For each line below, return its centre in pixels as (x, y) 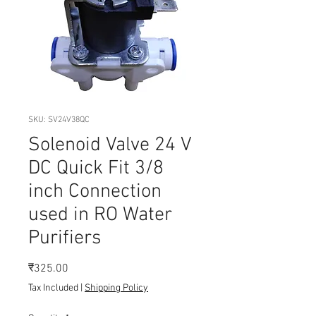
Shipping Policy (116, 288)
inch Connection (95, 192)
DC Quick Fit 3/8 (96, 168)
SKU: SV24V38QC (59, 120)
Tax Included (53, 288)
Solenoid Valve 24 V (110, 145)
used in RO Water (100, 215)
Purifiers (65, 238)
